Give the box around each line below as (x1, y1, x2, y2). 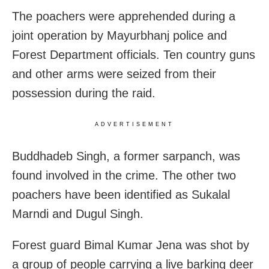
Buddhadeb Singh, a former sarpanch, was (12, 150, 240, 163)
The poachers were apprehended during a (12, 10, 235, 23)
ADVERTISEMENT (95, 121, 174, 128)
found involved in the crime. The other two (12, 169, 236, 183)
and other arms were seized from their (12, 67, 216, 81)
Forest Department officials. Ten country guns (12, 48, 255, 62)
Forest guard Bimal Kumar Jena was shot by (12, 238, 249, 252)
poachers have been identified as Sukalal (12, 188, 230, 202)
